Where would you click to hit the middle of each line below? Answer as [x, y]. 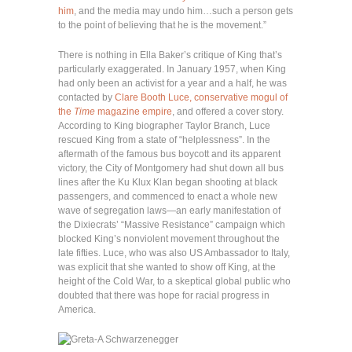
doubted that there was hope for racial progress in [164, 295]
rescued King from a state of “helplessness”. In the [164, 139]
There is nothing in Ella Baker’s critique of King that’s [170, 55]
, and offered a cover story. [228, 111]
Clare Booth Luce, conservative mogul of [201, 97]
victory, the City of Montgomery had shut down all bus [171, 168]
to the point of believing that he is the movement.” [162, 25]
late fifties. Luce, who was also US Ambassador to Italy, [174, 253]
